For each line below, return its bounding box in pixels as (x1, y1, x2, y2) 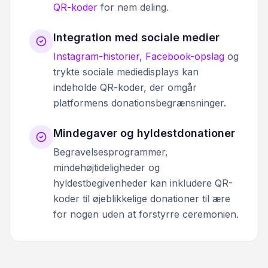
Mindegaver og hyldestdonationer (53, 126, 235, 139)
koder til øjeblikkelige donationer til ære (53, 192, 230, 205)
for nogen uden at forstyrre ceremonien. (53, 208, 239, 220)
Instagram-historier (53, 50, 139, 62)
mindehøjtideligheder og (53, 161, 160, 173)
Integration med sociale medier (53, 31, 220, 44)
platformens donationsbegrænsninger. (53, 96, 226, 109)
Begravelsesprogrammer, (53, 145, 168, 158)
